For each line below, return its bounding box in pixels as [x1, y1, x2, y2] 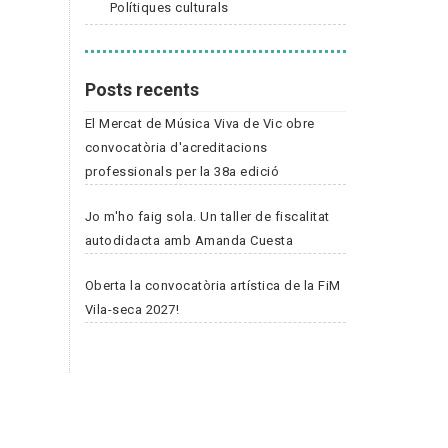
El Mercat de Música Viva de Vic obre [84, 115, 315, 131]
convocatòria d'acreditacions [84, 139, 268, 155]
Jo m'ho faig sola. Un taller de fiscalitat [84, 208, 330, 224]
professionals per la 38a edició [84, 163, 279, 179]
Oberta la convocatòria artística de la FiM [84, 277, 341, 293]
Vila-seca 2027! [84, 301, 179, 317]
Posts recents [84, 78, 199, 100]
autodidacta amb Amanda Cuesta [84, 232, 293, 248]
